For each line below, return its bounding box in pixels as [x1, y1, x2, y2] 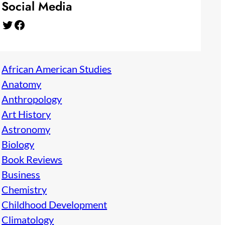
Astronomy [2, 123, 51, 135]
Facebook [13, 17, 20, 32]
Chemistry [2, 183, 47, 195]
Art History [2, 107, 51, 120]
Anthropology [2, 92, 62, 105]
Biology [2, 138, 35, 150]
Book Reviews [2, 153, 63, 165]
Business [2, 168, 41, 180]
